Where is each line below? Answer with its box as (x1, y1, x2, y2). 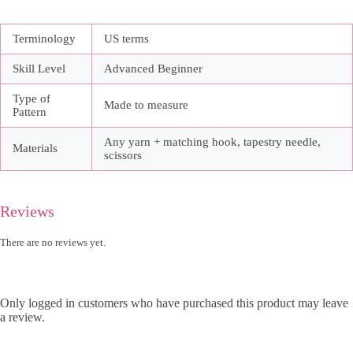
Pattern (13, 106, 46, 119)
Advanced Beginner (104, 62, 203, 76)
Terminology (13, 32, 76, 46)
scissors (104, 149, 142, 162)
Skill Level (13, 62, 65, 76)
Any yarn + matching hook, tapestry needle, (104, 136, 321, 149)
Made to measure (104, 98, 188, 112)
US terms (104, 32, 149, 46)
